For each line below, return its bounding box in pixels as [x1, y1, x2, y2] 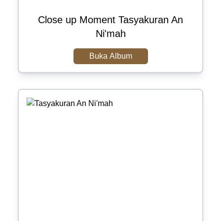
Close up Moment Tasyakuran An [38, 14, 183, 25]
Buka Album [89, 52, 132, 60]
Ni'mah [95, 28, 126, 39]
